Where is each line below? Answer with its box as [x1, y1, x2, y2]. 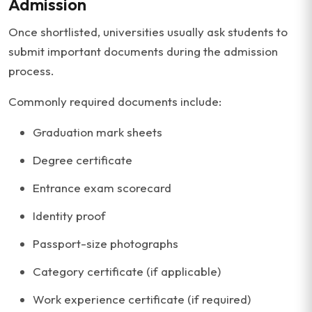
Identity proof [33, 208, 106, 223]
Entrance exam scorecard [33, 180, 171, 195]
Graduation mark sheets [33, 125, 162, 139]
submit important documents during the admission [8, 44, 278, 58]
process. [8, 63, 54, 78]
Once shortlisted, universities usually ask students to [8, 24, 288, 39]
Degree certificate [33, 153, 132, 167]
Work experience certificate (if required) [33, 292, 251, 306]
